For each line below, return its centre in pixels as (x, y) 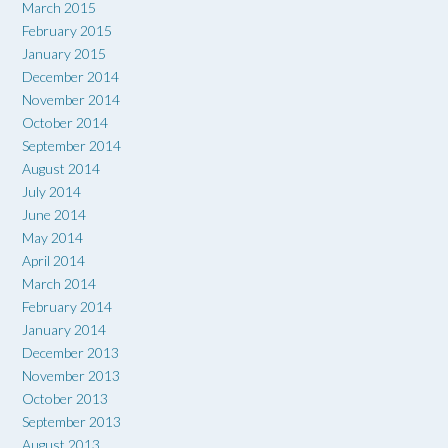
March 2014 (59, 283)
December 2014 (70, 76)
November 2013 (71, 375)
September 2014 (71, 145)
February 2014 (67, 306)
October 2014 (65, 122)
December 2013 (70, 352)
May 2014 (52, 237)
